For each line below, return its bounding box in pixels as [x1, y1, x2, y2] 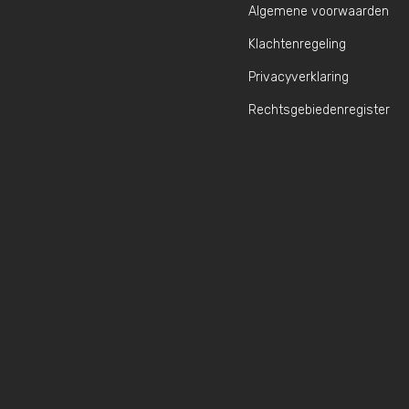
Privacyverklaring [248, 69, 349, 86]
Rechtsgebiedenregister [248, 102, 390, 119]
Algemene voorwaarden [248, 4, 389, 20]
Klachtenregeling [248, 37, 346, 53]
